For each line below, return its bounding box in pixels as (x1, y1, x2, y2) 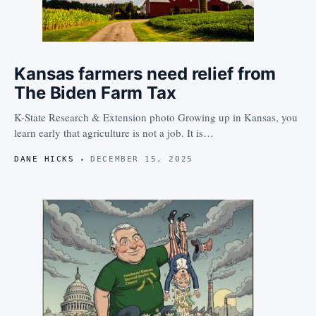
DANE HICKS (14, 154, 75, 164)
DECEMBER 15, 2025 (90, 154, 193, 164)
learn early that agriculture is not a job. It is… (14, 126, 214, 140)
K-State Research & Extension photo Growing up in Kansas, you (14, 110, 298, 125)
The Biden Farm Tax (14, 83, 176, 104)
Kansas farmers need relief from (14, 63, 276, 85)
